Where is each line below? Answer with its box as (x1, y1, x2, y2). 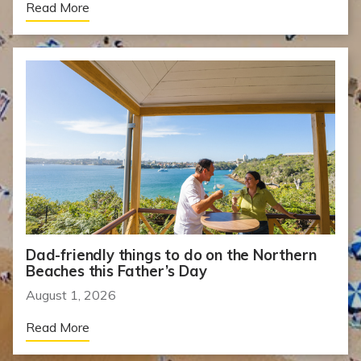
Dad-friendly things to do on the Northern (26, 245, 317, 264)
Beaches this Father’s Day (26, 261, 207, 280)
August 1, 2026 (26, 286, 116, 303)
